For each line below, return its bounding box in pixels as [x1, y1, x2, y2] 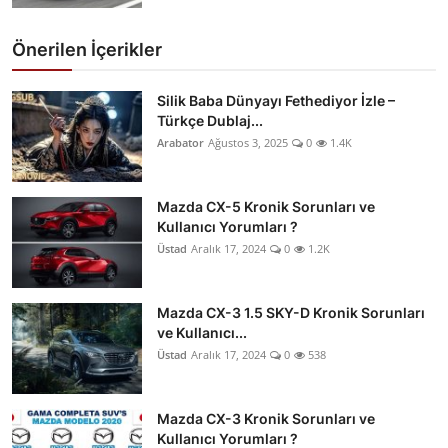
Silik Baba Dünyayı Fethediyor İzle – [157, 91, 395, 109]
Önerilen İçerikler [12, 38, 162, 60]
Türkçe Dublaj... [157, 111, 263, 129]
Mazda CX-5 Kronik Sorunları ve [157, 197, 375, 215]
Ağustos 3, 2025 [208, 134, 288, 150]
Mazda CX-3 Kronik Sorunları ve [157, 409, 375, 427]
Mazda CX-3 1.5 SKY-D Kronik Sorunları [157, 303, 425, 321]
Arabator [157, 134, 204, 150]
